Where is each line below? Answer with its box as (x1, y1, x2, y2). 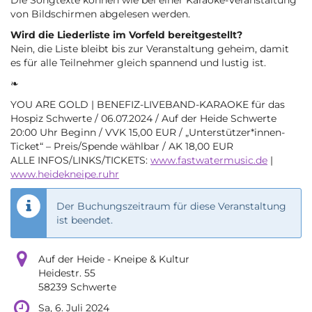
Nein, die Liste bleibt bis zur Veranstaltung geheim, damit (10, 42, 289, 56)
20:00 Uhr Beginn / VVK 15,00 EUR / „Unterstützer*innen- (10, 126, 285, 139)
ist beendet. (56, 214, 113, 227)
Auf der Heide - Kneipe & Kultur (38, 253, 189, 266)
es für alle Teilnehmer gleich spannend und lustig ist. (10, 56, 266, 70)
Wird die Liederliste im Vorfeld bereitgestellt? (10, 29, 242, 42)
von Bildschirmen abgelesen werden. (10, 8, 190, 21)
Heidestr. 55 (38, 267, 95, 280)
